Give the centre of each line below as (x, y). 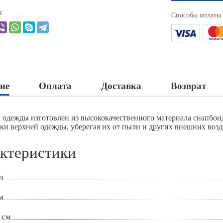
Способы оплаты (196, 15)
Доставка (121, 86)
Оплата (55, 86)
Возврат (188, 86)
